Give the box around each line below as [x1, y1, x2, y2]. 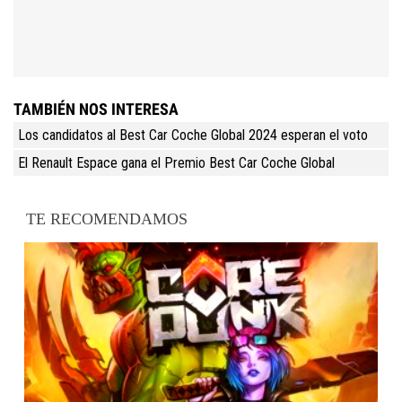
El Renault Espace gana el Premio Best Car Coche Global [18, 154, 335, 172]
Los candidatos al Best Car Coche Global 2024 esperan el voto [18, 127, 368, 144]
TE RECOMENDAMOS [26, 210, 188, 229]
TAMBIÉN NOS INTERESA [13, 100, 179, 119]
